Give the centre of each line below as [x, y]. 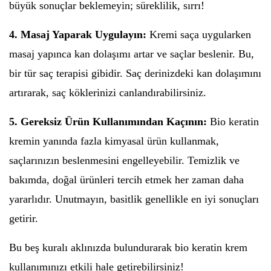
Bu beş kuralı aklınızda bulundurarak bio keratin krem [128, 247]
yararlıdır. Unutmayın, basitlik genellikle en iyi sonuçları [134, 199]
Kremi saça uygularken [199, 34]
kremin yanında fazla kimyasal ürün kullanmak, [114, 141]
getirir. [24, 218]
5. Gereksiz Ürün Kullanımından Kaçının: [108, 122]
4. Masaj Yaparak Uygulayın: [78, 34]
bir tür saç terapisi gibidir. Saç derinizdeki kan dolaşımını [135, 73]
